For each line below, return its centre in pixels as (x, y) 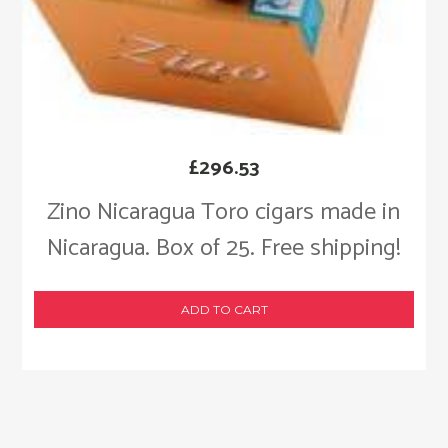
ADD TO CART (224, 310)
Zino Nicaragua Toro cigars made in (224, 213)
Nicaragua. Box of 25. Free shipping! (223, 249)
